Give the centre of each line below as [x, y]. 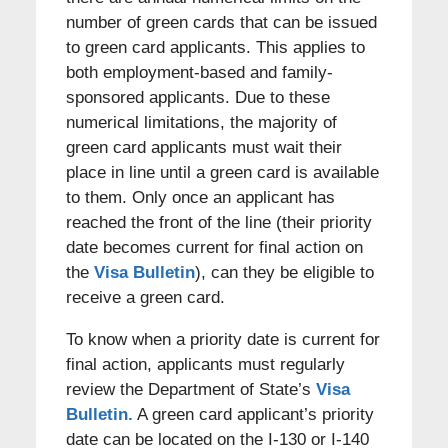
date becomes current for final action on [214, 247]
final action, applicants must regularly [205, 364]
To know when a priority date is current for [222, 339]
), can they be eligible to [284, 272]
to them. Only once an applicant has [200, 197]
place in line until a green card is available [222, 172]
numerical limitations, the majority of [201, 122]
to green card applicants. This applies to [215, 47]
